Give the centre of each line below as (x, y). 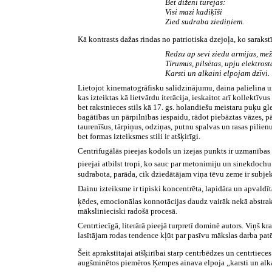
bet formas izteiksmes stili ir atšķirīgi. (139, 137)
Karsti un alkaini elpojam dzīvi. (217, 73)
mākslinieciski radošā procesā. (128, 211)
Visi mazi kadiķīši (194, 12)
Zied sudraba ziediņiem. (205, 21)
